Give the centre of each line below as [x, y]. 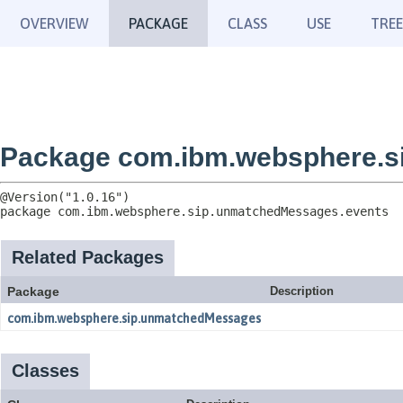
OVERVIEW [54, 23]
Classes [45, 371]
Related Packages [88, 257]
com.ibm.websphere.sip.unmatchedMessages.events [223, 211]
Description [302, 291]
